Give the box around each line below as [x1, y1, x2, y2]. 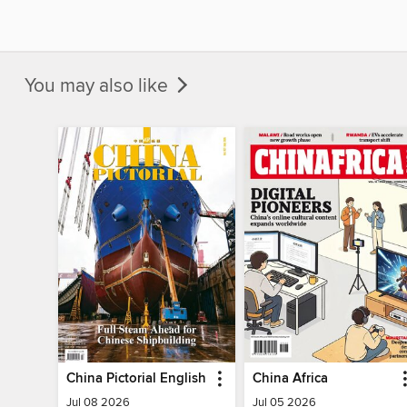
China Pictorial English [66, 370, 207, 387]
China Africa [252, 370, 328, 387]
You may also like [25, 74, 173, 98]
